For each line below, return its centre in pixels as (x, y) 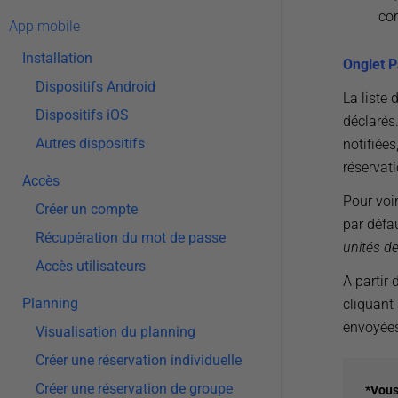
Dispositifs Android (96, 87)
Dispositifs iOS (82, 115)
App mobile (44, 26)
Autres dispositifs (90, 143)
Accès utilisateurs (91, 266)
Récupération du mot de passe (131, 238)
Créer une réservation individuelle (139, 360)
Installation (57, 58)
